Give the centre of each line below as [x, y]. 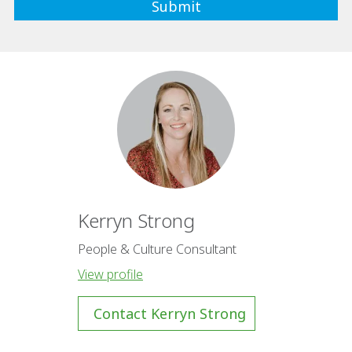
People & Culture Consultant [157, 249]
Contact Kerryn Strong [170, 313]
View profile [110, 274]
